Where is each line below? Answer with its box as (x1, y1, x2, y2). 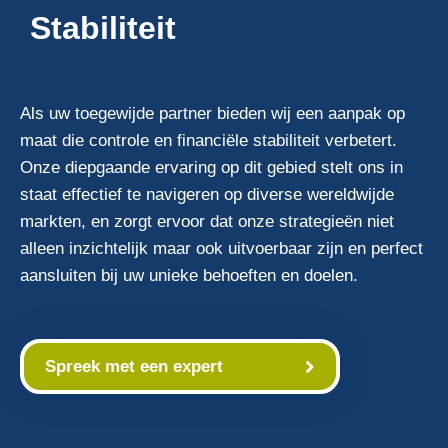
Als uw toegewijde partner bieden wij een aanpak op (20, 104, 405, 123)
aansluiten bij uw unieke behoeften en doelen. (20, 266, 358, 285)
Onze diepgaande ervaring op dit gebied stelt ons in (20, 158, 403, 177)
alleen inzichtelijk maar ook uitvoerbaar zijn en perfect (20, 239, 423, 258)
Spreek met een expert (44, 357, 223, 376)
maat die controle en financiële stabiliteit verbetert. (20, 131, 397, 150)
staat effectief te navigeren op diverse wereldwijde (20, 185, 394, 204)
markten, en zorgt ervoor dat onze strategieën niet (20, 212, 394, 231)
